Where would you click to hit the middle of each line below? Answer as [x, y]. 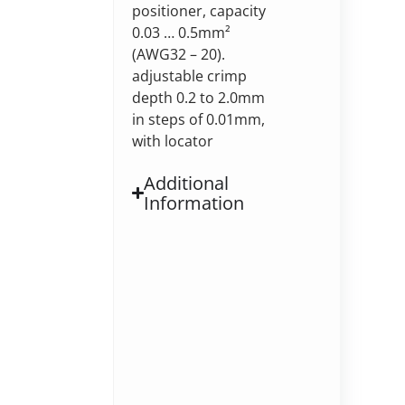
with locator [172, 141]
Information [194, 202]
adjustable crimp [189, 75]
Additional [187, 183]
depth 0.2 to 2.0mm [198, 97]
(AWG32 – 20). [178, 54]
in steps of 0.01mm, [198, 119]
